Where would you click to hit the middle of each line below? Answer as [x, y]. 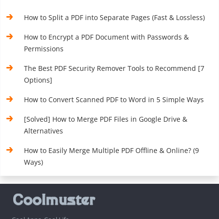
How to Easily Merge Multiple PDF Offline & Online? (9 [112, 151]
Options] [38, 80]
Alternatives [44, 131]
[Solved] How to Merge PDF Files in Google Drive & [106, 119]
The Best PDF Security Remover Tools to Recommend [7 [114, 68]
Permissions [44, 49]
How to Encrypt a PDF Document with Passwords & [107, 37]
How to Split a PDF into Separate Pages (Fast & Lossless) [115, 18]
